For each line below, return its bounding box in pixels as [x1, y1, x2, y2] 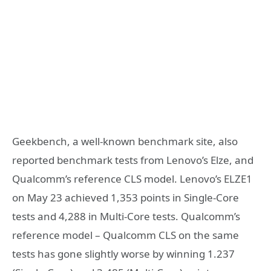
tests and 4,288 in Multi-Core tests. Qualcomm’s [12, 209, 240, 223]
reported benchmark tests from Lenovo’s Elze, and [12, 152, 253, 167]
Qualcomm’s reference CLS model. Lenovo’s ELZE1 [12, 171, 252, 186]
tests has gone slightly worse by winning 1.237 [12, 246, 235, 261]
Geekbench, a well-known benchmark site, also [12, 134, 238, 148]
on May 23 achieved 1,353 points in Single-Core [12, 190, 239, 204]
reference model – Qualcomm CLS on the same [12, 227, 239, 242]
